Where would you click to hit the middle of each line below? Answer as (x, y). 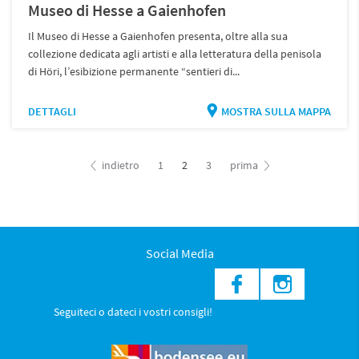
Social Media (179, 254)
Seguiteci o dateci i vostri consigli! (133, 312)
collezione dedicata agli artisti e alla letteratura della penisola (175, 54)
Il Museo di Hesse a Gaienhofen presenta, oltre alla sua (158, 36)
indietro (119, 165)
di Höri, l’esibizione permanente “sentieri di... (134, 72)
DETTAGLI (52, 112)
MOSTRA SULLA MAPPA (276, 112)
